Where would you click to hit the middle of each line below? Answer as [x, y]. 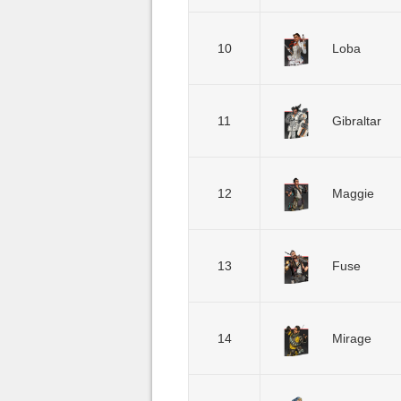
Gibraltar [357, 121]
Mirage [352, 338]
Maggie [353, 193]
